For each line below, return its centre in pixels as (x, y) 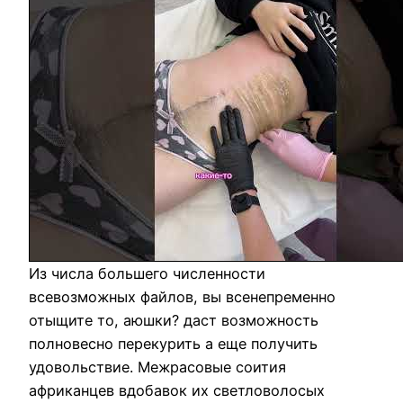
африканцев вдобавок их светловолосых (177, 390)
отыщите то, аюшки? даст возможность (174, 320)
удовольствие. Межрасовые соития (157, 367)
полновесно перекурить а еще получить (173, 343)
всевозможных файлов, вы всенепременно (182, 296)
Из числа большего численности (147, 273)
